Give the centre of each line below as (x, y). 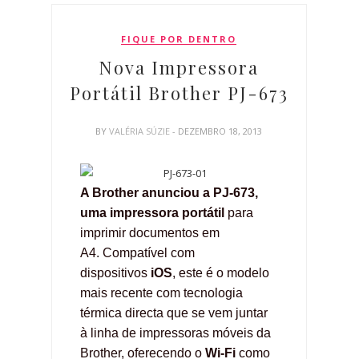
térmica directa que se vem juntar (174, 313)
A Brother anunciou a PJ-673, (169, 192)
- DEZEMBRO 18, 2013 (218, 131)
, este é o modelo (221, 272)
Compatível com (147, 252)
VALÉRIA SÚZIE (141, 131)
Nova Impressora (179, 67)
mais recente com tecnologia (161, 292)
